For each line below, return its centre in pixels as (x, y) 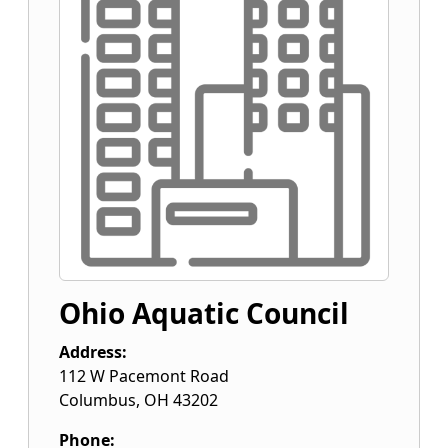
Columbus (97, 400)
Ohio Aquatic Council (204, 313)
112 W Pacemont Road (144, 376)
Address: (93, 352)
